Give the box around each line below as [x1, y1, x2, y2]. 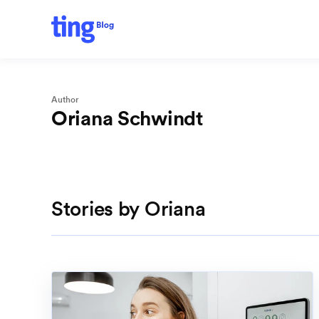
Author [51, 94, 79, 105]
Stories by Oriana [51, 196, 206, 221]
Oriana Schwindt [51, 105, 203, 131]
